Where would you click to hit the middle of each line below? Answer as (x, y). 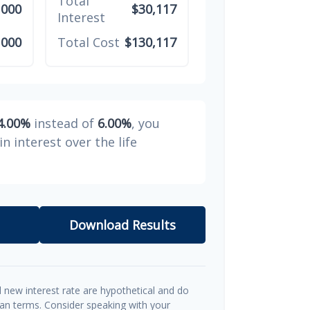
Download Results (122, 225)
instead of (64, 123)
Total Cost (88, 42)
